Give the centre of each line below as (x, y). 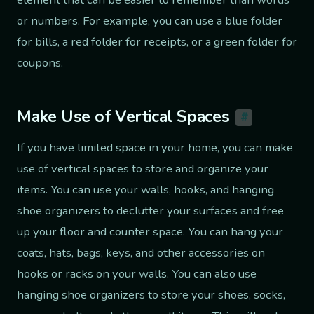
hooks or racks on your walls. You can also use (137, 274)
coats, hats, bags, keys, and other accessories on (141, 253)
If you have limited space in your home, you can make (155, 148)
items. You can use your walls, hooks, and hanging (145, 190)
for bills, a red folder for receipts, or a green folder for (157, 41)
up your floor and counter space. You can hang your (150, 232)
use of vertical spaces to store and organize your (143, 169)
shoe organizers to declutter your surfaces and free (150, 211)
